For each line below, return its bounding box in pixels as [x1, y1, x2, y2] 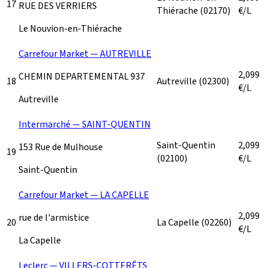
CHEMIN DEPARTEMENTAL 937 [19, 69, 145, 83]
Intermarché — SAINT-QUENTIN [19, 117, 151, 131]
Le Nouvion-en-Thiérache [19, 22, 122, 35]
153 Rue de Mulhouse [19, 140, 103, 154]
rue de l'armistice [19, 211, 89, 224]
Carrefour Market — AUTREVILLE [19, 47, 151, 60]
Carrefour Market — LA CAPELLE [19, 188, 149, 202]
